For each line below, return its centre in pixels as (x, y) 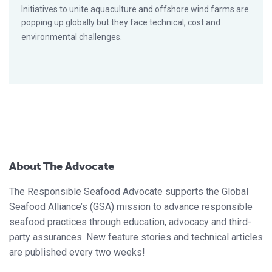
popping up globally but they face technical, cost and (121, 22)
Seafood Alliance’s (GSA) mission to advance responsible (131, 206)
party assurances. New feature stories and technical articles (136, 237)
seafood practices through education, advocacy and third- (130, 222)
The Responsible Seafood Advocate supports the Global (129, 191)
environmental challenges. (72, 37)
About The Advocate (62, 166)
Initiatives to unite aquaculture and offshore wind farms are (135, 9)
